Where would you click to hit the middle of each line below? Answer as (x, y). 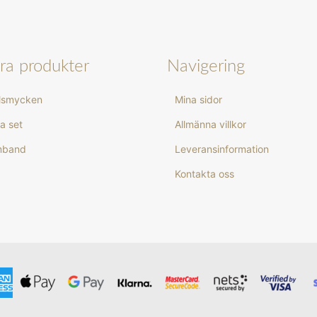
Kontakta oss (205, 174)
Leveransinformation (222, 149)
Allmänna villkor (211, 124)
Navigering (206, 67)
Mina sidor (199, 99)
